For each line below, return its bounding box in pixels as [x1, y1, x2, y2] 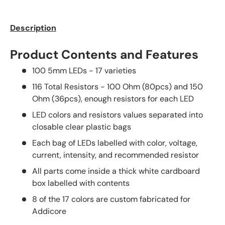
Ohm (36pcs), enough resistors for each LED [32, 93, 194, 104]
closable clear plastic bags [32, 122, 131, 133]
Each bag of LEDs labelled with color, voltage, [32, 138, 197, 149]
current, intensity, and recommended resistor [32, 150, 199, 161]
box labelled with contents [32, 178, 130, 189]
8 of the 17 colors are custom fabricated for [32, 194, 190, 205]
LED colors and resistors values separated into [32, 109, 203, 121]
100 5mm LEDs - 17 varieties [32, 65, 136, 76]
